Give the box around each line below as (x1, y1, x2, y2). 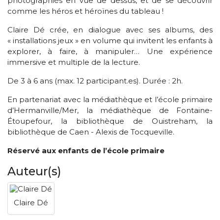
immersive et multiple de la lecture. (7, 57, 140, 67)
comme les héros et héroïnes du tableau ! (7, 6, 164, 16)
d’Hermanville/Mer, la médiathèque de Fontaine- (7, 106, 213, 115)
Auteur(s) (7, 164, 61, 178)
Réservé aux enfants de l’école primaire (7, 146, 165, 155)
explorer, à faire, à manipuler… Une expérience (7, 47, 213, 56)
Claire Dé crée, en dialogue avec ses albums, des (7, 25, 213, 34)
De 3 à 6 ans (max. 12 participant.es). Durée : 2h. (7, 76, 183, 85)
